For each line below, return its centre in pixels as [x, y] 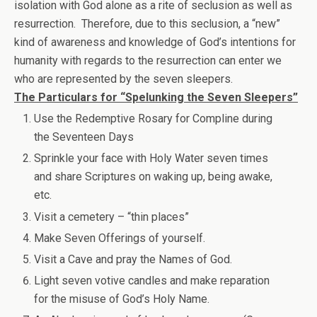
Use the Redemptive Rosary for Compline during [154, 119]
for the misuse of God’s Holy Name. [122, 299]
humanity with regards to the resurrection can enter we [148, 60]
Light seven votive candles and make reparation [152, 281]
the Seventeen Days [84, 137]
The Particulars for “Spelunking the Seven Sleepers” [156, 97]
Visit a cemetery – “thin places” [112, 217]
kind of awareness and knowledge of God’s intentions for [155, 42]
